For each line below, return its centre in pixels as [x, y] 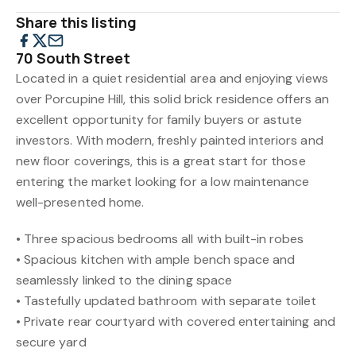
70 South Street [74, 58]
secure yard [51, 342]
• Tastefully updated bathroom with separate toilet [166, 301]
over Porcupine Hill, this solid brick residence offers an [172, 99]
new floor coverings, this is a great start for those [161, 161]
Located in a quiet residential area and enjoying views [172, 78]
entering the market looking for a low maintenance [163, 182]
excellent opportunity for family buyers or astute [159, 120]
